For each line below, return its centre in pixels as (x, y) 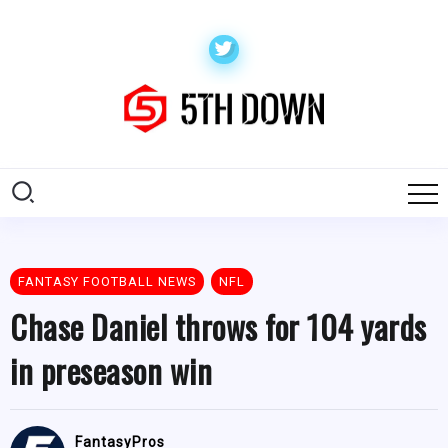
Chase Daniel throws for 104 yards (218, 327)
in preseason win (111, 371)
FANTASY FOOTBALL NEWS (107, 282)
